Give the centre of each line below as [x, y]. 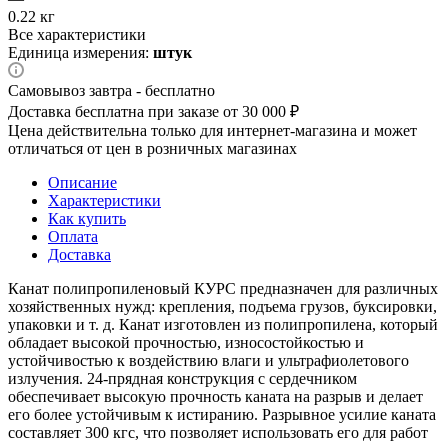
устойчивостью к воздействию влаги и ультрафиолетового [208, 360]
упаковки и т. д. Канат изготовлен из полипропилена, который [223, 324]
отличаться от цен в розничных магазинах [152, 148]
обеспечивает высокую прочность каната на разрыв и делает [215, 396]
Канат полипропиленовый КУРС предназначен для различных [223, 288]
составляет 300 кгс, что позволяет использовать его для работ [218, 432]
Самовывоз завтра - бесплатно [111, 90]
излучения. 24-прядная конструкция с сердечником [182, 378]
